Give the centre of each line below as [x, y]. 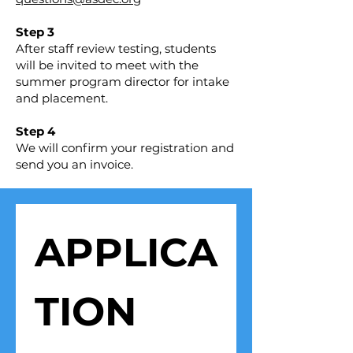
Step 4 [35, 132]
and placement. [62, 98]
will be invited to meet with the [107, 65]
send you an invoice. [74, 165]
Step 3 [35, 32]
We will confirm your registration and [125, 148]
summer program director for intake [123, 82]
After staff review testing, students [116, 49]
